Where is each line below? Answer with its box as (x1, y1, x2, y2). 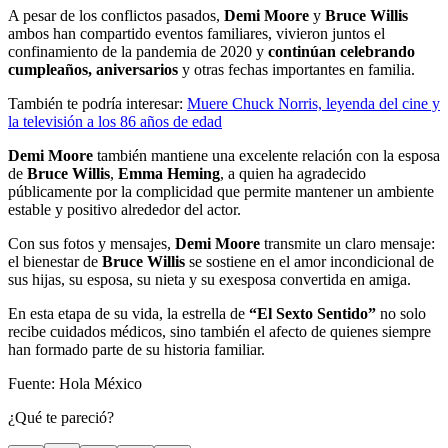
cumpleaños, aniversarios (8, 61, 178, 79)
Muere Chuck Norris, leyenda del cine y (187, 95, 440, 113)
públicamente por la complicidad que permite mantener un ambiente (8, 183, 434, 201)
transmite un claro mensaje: (260, 235, 435, 253)
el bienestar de (8, 253, 102, 271)
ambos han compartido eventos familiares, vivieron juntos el (8, 25, 385, 43)
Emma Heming (118, 165, 220, 183)
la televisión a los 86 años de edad (8, 113, 222, 131)
